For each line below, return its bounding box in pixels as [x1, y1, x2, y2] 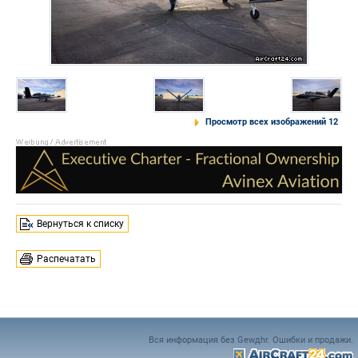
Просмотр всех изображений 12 [205, 117, 338, 127]
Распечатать [37, 253, 96, 265]
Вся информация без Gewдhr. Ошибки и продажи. [149, 335, 353, 345]
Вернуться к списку [37, 218, 124, 230]
